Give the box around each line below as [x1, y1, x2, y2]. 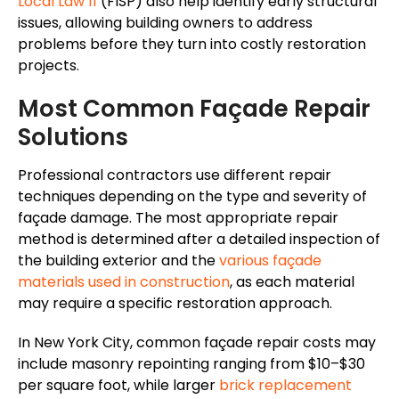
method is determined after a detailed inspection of [18, 229, 380, 250]
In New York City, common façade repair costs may [18, 332, 376, 354]
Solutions [18, 121, 128, 154]
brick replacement [219, 375, 352, 396]
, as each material [230, 272, 354, 293]
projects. [18, 55, 79, 77]
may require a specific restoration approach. [18, 293, 332, 314]
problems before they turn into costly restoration [18, 34, 366, 55]
